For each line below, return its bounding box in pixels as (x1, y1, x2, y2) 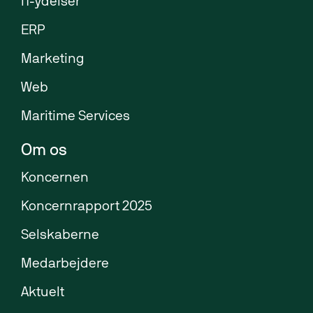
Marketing (21, 54, 85, 66)
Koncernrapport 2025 (21, 201, 152, 213)
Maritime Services (21, 111, 130, 123)
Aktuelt (21, 287, 64, 299)
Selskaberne (21, 230, 99, 242)
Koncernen (21, 173, 89, 184)
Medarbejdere (21, 259, 109, 270)
